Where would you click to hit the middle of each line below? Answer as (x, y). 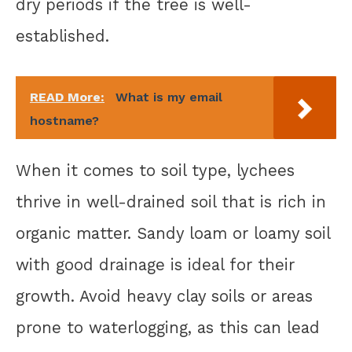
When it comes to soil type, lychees (155, 171)
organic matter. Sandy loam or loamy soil (173, 234)
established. (62, 37)
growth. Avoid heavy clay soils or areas (164, 297)
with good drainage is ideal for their (155, 265)
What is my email (169, 97)
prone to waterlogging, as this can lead (168, 328)
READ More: (67, 97)
